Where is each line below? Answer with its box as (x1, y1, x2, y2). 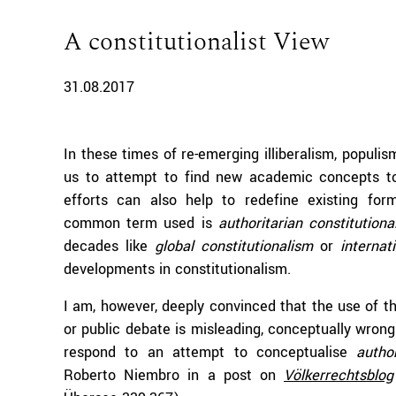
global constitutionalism (155, 236, 314, 256)
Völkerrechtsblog (284, 365, 394, 385)
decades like (64, 236, 156, 256)
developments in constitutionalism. (64, 259, 291, 279)
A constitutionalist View (64, 23, 329, 61)
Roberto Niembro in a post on (64, 365, 285, 385)
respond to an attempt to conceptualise (64, 342, 357, 362)
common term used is (64, 213, 218, 233)
